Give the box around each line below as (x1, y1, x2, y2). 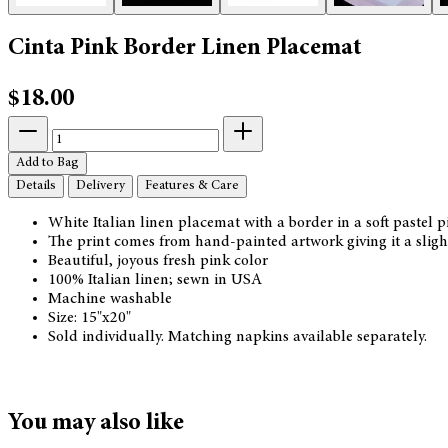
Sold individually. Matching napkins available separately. (48, 328, 427, 345)
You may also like (8, 411, 184, 436)
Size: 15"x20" (48, 309, 131, 326)
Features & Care (145, 178, 239, 193)
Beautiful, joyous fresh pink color (48, 252, 268, 269)
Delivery (76, 178, 125, 193)
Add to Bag (16, 155, 79, 170)
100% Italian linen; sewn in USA (48, 271, 262, 288)
